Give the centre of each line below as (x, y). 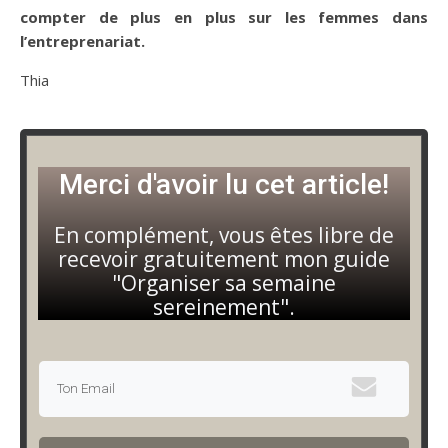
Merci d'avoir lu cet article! (224, 184)
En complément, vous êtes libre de (224, 234)
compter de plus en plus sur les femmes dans (224, 16)
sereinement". (224, 306)
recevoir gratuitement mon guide (224, 258)
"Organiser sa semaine (224, 282)
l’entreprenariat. (82, 40)
